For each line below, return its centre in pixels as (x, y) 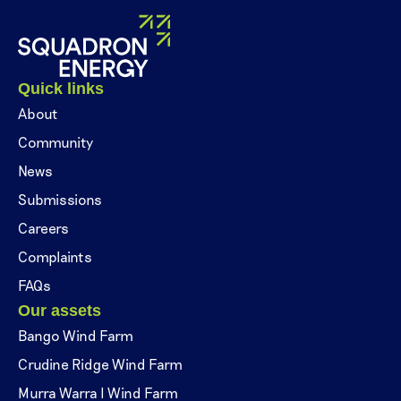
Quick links (61, 89)
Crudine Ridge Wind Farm (100, 364)
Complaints (55, 257)
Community (55, 142)
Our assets (60, 311)
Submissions (60, 200)
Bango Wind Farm (76, 336)
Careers (43, 228)
